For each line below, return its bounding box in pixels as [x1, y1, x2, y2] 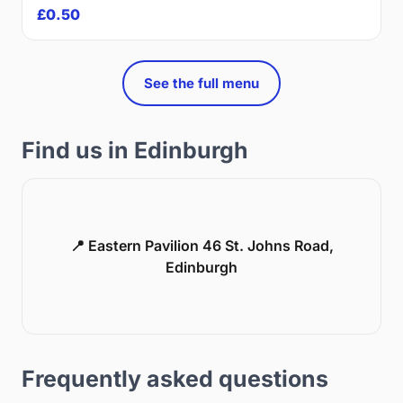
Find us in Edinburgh [22, 136, 248, 164]
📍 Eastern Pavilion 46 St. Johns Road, [69, 236, 334, 255]
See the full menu [144, 74, 259, 92]
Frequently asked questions [22, 364, 328, 392]
